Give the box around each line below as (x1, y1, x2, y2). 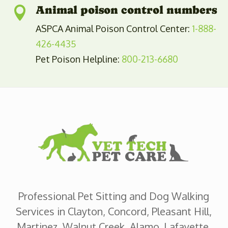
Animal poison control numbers (35, 3, 217, 16)
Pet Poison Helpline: (35, 53, 122, 65)
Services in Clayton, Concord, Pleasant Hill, (16, 204, 212, 218)
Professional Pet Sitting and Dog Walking (18, 189, 210, 203)
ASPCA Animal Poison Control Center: (35, 22, 192, 34)
